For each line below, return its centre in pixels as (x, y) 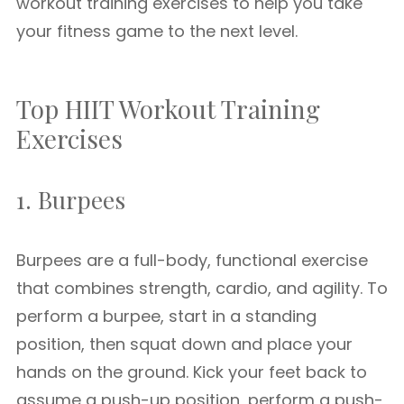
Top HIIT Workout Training (168, 109)
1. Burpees (71, 200)
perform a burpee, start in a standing (166, 316)
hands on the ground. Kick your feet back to (192, 372)
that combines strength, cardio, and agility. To (202, 288)
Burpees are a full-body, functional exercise (192, 260)
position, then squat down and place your (184, 344)
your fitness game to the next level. (157, 31)
